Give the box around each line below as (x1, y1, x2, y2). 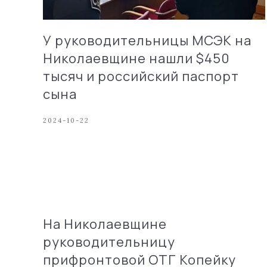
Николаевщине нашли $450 (43, 49, 230, 67)
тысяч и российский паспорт (43, 67, 239, 85)
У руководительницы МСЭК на (43, 31, 252, 49)
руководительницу (43, 232, 175, 251)
